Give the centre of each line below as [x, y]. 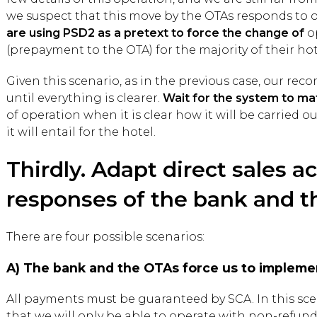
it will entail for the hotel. [81, 132]
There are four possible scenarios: [105, 237]
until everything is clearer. [85, 98]
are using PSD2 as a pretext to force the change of [155, 33]
